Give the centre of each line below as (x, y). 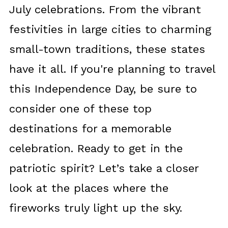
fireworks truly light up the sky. (95, 208)
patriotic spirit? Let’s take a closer (104, 168)
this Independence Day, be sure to (103, 89)
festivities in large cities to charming (110, 30)
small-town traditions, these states (107, 49)
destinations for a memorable (90, 129)
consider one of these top (80, 109)
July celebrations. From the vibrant (105, 10)
